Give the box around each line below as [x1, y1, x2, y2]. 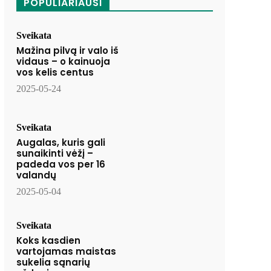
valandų [16, 169, 56, 182]
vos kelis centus [16, 65, 94, 79]
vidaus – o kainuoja [16, 54, 110, 68]
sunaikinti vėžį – [16, 147, 93, 160]
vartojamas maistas [16, 245, 116, 258]
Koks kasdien [16, 234, 80, 247]
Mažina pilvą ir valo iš [16, 44, 119, 57]
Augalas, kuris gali [16, 136, 105, 149]
